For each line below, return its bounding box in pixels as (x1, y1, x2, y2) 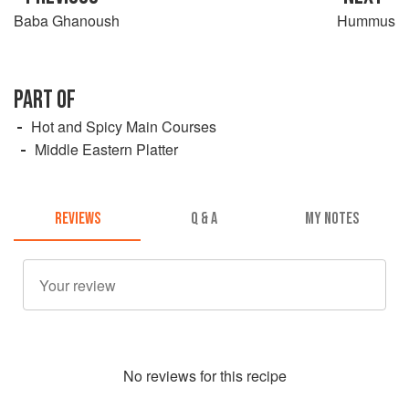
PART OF (14, 84, 76, 115)
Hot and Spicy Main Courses (31, 115, 216, 137)
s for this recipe (188, 365, 287, 387)
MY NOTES (304, 209, 359, 229)
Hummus (337, 9, 395, 31)
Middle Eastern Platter (35, 138, 178, 160)
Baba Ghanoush (14, 9, 120, 31)
